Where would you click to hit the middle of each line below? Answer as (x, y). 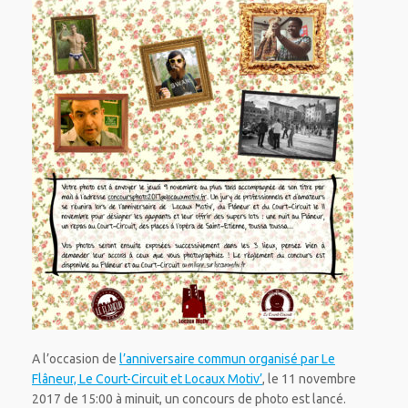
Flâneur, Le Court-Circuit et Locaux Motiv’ (147, 379)
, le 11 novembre (309, 379)
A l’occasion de (76, 359)
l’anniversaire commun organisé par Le (227, 359)
